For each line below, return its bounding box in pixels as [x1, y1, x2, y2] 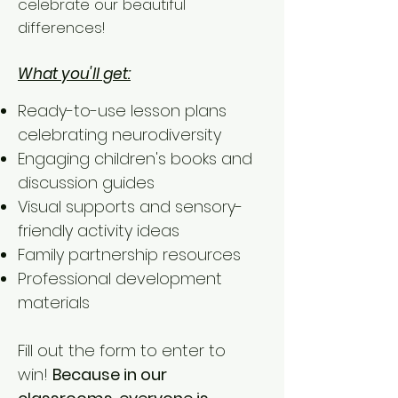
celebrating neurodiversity [18, 123, 221, 146]
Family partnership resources [18, 243, 241, 266]
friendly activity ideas [18, 219, 179, 242]
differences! [18, 17, 105, 38]
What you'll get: [18, 63, 131, 84]
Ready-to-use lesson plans [18, 99, 227, 122]
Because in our [52, 363, 167, 386]
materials [18, 291, 90, 314]
